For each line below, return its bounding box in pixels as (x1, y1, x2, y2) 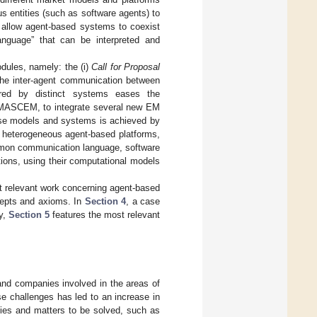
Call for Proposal (91, 61, 160, 72)
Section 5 (8, 209, 50, 220)
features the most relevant (50, 209, 160, 220)
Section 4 (84, 195, 126, 207)
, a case (126, 195, 160, 207)
